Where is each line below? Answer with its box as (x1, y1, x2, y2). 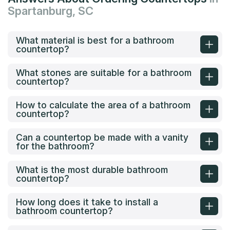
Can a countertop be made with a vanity (16, 131, 188, 143)
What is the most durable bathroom (16, 164, 168, 175)
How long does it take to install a (16, 196, 158, 207)
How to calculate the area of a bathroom (16, 99, 190, 110)
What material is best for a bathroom (16, 34, 174, 46)
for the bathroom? (16, 140, 94, 151)
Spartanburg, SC (8, 4, 93, 18)
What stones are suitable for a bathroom (16, 67, 191, 78)
